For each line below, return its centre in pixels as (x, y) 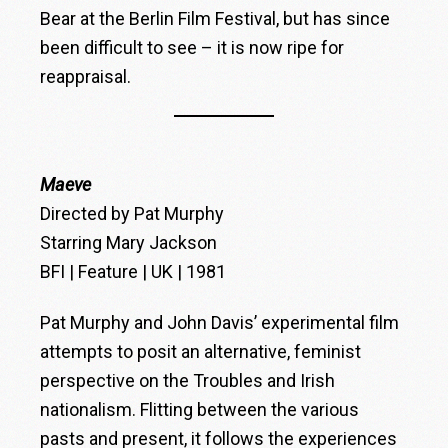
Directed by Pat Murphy (132, 214)
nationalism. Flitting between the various (200, 410)
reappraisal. (86, 77)
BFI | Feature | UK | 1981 (133, 272)
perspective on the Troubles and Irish (188, 381)
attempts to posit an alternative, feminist (201, 352)
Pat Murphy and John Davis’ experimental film (220, 323)
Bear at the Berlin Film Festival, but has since (215, 19)
